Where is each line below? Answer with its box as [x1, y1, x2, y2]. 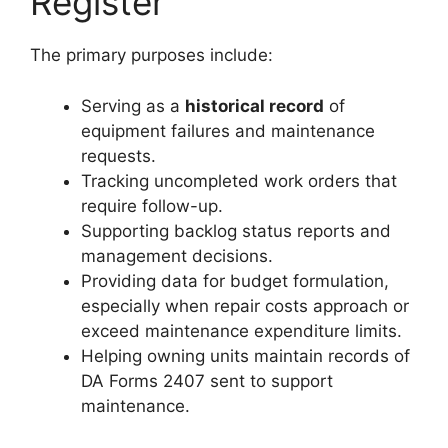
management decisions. [81, 245, 273, 266]
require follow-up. [81, 195, 223, 216]
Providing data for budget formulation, [81, 270, 389, 291]
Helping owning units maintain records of [81, 345, 410, 366]
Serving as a [81, 95, 185, 116]
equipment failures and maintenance [81, 120, 375, 141]
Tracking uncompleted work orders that [81, 170, 397, 191]
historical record [185, 95, 324, 116]
